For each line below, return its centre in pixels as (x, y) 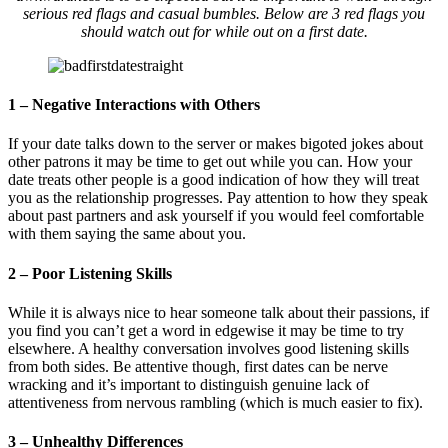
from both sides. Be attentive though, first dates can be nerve (198, 366)
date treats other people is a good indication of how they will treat (213, 180)
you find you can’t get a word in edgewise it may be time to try (206, 330)
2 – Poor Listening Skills (90, 273)
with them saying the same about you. (127, 234)
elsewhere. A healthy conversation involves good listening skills (208, 348)
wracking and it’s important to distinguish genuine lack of (188, 384)
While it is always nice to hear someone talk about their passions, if (218, 312)
